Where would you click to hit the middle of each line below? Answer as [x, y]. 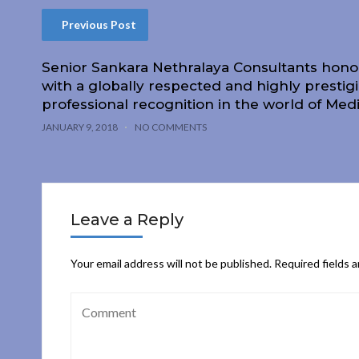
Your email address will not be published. [171, 263]
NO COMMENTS [171, 127]
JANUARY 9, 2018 [80, 127]
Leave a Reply [127, 219]
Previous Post [99, 24]
